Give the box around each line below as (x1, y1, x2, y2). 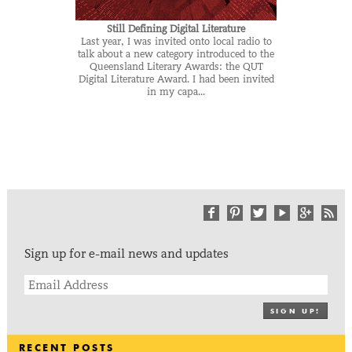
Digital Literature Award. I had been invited (78, 73, 274, 86)
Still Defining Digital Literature (107, 23, 246, 36)
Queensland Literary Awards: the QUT (89, 60, 263, 74)
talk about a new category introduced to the (78, 48, 275, 61)
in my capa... (147, 86, 206, 99)
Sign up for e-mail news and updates (24, 245, 229, 261)
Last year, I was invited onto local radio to (80, 35, 272, 49)
